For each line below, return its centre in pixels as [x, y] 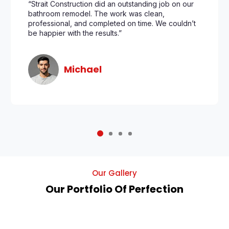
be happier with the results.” [75, 33]
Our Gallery [114, 173]
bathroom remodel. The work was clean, [96, 14]
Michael [83, 70]
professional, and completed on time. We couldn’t [112, 24]
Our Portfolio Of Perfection [114, 189]
